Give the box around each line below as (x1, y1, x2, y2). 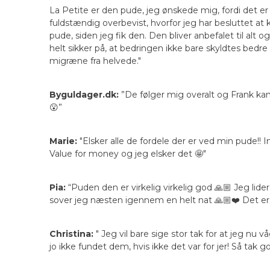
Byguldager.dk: (49, 89, 119, 101)
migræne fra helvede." (49, 55, 141, 67)
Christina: (49, 228, 93, 240)
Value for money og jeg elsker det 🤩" (49, 148, 206, 160)
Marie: (49, 136, 77, 147)
